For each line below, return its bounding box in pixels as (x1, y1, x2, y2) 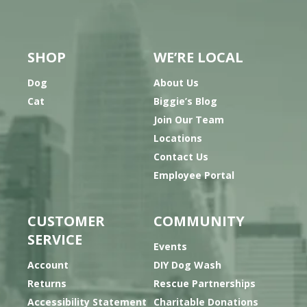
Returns (27, 276, 66, 290)
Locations (153, 131, 202, 145)
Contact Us (153, 149, 208, 163)
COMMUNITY (153, 211, 245, 230)
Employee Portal (153, 168, 234, 182)
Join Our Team (153, 112, 224, 126)
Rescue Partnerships (153, 276, 256, 290)
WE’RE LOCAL (153, 47, 243, 66)
